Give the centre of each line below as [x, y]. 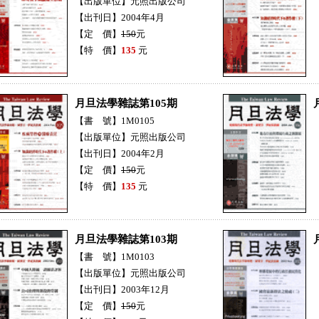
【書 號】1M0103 [115, 257]
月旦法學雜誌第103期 [126, 240]
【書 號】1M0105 [115, 121]
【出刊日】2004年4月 [120, 18]
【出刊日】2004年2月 [120, 154]
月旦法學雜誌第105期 [126, 104]
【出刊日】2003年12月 [122, 290]
